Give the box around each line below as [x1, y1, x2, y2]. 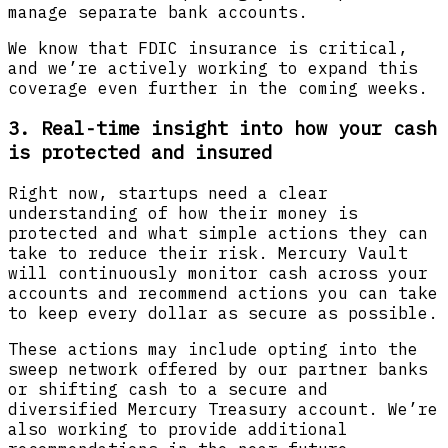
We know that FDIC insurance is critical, [8, 37, 408, 58]
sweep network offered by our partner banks [8, 359, 428, 380]
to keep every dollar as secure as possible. [8, 303, 438, 324]
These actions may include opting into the [8, 339, 418, 360]
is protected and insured [8, 140, 272, 165]
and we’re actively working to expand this [8, 57, 418, 78]
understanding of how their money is [8, 203, 358, 224]
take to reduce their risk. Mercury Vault [8, 243, 408, 264]
